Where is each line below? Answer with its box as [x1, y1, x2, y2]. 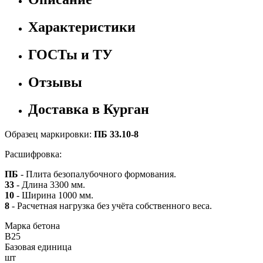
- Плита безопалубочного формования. [21, 169, 176, 180]
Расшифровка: [5, 149, 62, 160]
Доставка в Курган [28, 102, 149, 117]
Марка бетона [5, 221, 60, 231]
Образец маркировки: [5, 129, 94, 140]
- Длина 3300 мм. [16, 180, 85, 190]
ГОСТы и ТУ [28, 46, 113, 62]
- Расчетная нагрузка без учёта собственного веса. [12, 201, 212, 211]
